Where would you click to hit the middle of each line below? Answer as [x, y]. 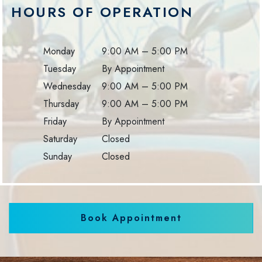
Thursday [61, 104]
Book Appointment [131, 218]
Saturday [60, 139]
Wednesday [67, 86]
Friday [55, 121]
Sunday [58, 156]
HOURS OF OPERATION [102, 12]
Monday [59, 51]
